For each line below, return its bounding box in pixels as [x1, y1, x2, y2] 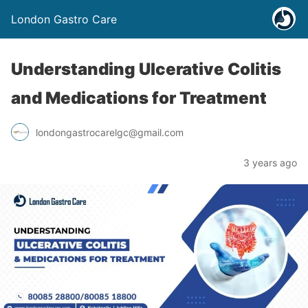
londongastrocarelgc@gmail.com [36, 126, 184, 138]
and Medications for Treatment [11, 88, 267, 108]
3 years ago [243, 157, 297, 168]
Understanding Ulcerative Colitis [11, 59, 281, 79]
